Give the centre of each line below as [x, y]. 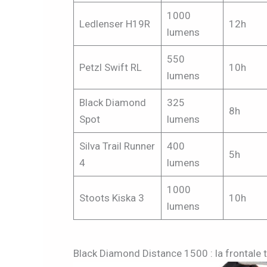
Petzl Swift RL [110, 67]
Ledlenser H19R [114, 24]
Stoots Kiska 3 [111, 198]
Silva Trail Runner [117, 146]
